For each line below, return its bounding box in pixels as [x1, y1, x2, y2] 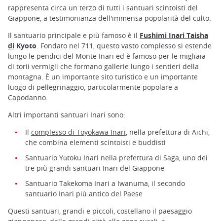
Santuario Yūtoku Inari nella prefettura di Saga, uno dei [25, 153, 208, 163]
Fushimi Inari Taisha [140, 30, 208, 40]
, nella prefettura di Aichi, [126, 127, 210, 137]
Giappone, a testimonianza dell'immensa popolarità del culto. [8, 13, 211, 23]
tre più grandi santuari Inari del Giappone [25, 163, 164, 173]
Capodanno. [8, 92, 48, 102]
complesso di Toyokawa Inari [31, 127, 126, 137]
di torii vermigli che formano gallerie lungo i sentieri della [8, 61, 199, 71]
